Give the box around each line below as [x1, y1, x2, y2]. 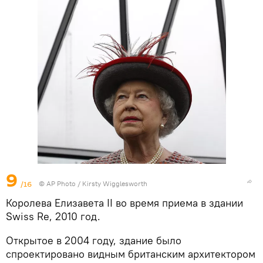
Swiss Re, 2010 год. [6, 210, 100, 224]
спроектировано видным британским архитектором [6, 247, 255, 261]
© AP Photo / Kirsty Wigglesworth [39, 179, 147, 188]
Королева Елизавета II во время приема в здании [6, 196, 243, 210]
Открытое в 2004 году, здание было [6, 234, 181, 248]
